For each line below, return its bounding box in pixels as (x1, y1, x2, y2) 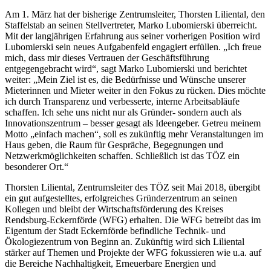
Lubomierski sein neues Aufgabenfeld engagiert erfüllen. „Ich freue (5, 41, 261, 52)
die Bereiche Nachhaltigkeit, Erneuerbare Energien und (5, 258, 216, 269)
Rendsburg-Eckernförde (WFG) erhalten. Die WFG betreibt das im (5, 214, 261, 225)
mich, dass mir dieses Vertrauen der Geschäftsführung (5, 52, 209, 63)
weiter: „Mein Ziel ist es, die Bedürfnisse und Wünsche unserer (5, 74, 246, 85)
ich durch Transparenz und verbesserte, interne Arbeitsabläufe (5, 96, 240, 106)
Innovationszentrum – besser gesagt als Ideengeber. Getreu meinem (5, 117, 261, 128)
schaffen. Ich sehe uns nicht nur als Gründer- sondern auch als (5, 106, 241, 117)
